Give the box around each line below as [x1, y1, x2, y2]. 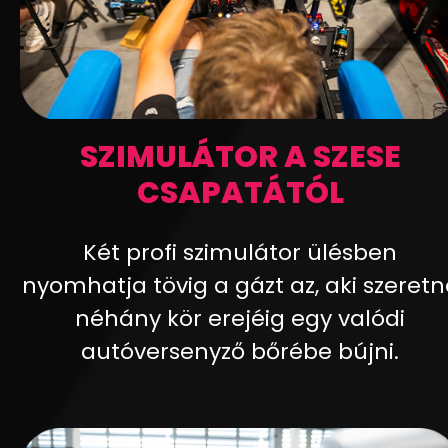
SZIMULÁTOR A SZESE [79, 136, 401, 179]
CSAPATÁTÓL [136, 172, 344, 215]
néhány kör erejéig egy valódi [75, 303, 405, 335]
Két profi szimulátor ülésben [83, 237, 397, 269]
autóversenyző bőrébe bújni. [81, 336, 399, 368]
